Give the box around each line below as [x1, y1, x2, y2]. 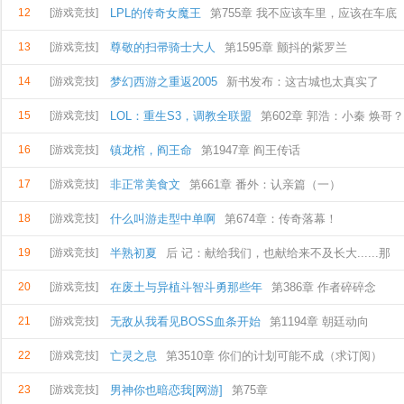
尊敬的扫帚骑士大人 [110, 41, 216, 54]
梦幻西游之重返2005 [110, 75, 217, 88]
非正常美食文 [110, 178, 180, 191]
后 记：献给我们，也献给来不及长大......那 [166, 246, 390, 260]
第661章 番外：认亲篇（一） [189, 178, 341, 191]
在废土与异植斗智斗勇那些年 [110, 280, 262, 294]
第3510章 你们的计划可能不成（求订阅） [166, 349, 382, 363]
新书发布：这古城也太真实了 [226, 75, 379, 88]
